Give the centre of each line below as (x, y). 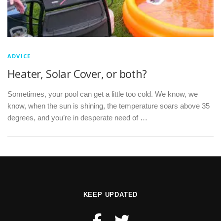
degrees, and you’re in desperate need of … (77, 118)
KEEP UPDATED (110, 195)
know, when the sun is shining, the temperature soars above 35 (109, 106)
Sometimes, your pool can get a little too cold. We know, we (103, 94)
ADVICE (19, 56)
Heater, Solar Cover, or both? (77, 74)
